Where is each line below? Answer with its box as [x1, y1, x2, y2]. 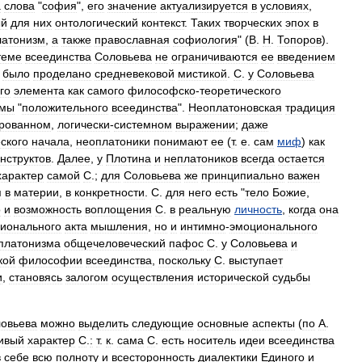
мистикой [178, 67, 227, 80]
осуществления [112, 271, 194, 284]
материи [14, 186, 59, 199]
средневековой [95, 67, 175, 80]
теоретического [200, 84, 281, 97]
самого [87, 84, 124, 97]
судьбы [272, 271, 310, 284]
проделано [33, 67, 91, 80]
